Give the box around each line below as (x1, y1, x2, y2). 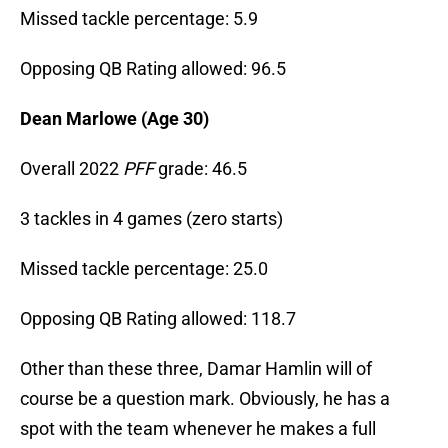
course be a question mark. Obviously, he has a (20, 388, 390, 410)
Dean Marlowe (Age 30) (20, 108, 209, 130)
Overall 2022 (20, 158, 123, 180)
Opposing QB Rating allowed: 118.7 (20, 308, 296, 330)
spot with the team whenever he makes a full (20, 418, 376, 440)
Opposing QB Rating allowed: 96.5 (20, 58, 286, 80)
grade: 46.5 (158, 158, 247, 180)
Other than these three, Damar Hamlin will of (20, 358, 372, 380)
